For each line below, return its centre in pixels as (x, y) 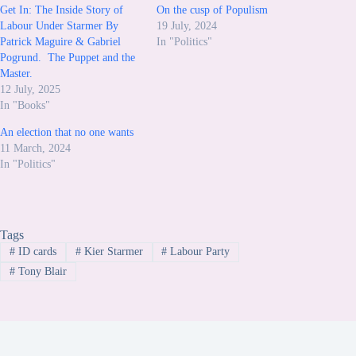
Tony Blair (41, 271)
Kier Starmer (112, 252)
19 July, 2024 (187, 26)
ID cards (35, 252)
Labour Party (199, 252)
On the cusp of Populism (213, 10)
